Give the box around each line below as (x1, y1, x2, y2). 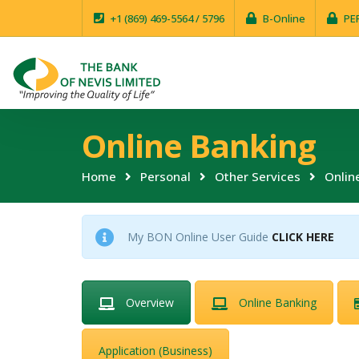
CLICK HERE (272, 229, 334, 244)
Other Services (215, 168, 301, 184)
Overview (126, 294, 174, 310)
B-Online (263, 10, 305, 26)
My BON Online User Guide (127, 229, 272, 244)
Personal (140, 168, 191, 184)
